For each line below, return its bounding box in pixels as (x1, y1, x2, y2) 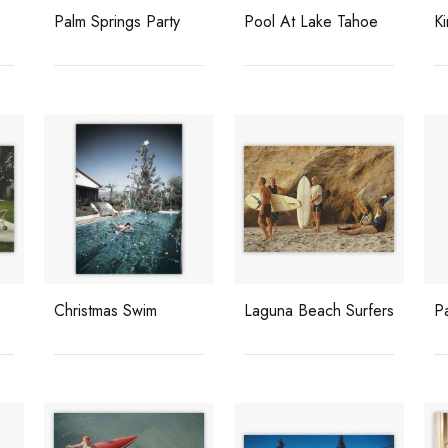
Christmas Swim (54, 299, 157, 322)
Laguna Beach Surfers (244, 299, 394, 322)
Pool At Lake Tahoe (244, 10, 378, 33)
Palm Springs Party (54, 10, 180, 33)
